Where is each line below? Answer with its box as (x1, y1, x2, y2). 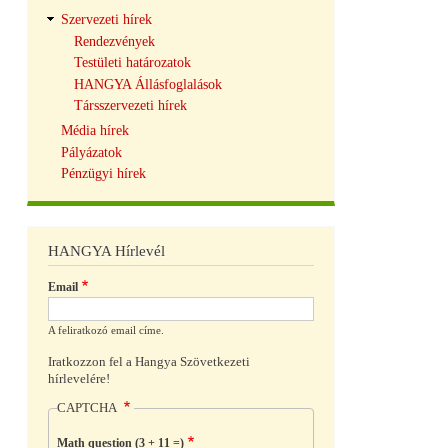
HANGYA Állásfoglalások (73, 76, 222, 92)
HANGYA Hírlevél (48, 243, 165, 260)
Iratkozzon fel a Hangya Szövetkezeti (48, 354, 250, 369)
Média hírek (60, 123, 129, 139)
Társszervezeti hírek (73, 98, 187, 114)
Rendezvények (73, 33, 155, 49)
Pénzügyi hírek (60, 166, 146, 182)
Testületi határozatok (73, 55, 191, 71)
